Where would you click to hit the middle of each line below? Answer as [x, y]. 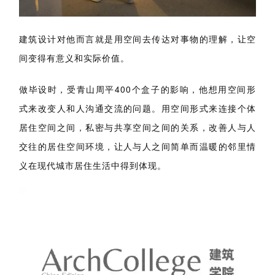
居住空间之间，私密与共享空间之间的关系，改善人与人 [137, 127]
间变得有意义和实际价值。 [74, 57]
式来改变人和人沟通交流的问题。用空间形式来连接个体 [137, 108]
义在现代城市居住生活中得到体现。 [93, 165]
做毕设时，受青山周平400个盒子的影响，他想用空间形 [137, 89]
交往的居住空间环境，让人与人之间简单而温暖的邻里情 [137, 146]
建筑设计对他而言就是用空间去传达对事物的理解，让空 [137, 38]
